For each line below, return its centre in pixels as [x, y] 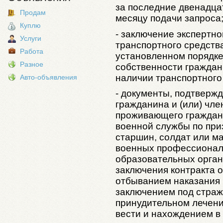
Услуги [31, 38]
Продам [33, 12]
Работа [32, 51]
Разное [32, 64]
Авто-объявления [49, 77]
